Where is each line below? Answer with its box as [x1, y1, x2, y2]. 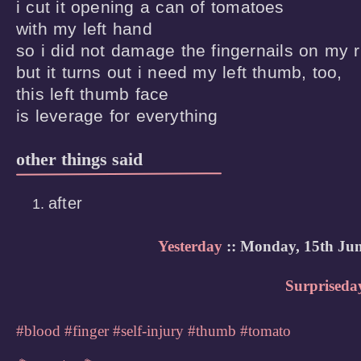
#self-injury [113, 322, 184, 339]
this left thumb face [16, 85, 169, 104]
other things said [16, 148, 143, 169]
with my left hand [16, 19, 152, 39]
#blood [16, 322, 60, 339]
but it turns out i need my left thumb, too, [16, 63, 342, 82]
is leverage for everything [16, 106, 218, 126]
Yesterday [157, 237, 222, 255]
